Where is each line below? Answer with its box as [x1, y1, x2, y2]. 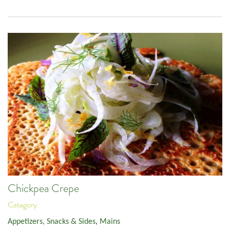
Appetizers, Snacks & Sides [8, 217, 95, 226]
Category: [8, 200, 41, 210]
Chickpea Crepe [8, 181, 79, 196]
